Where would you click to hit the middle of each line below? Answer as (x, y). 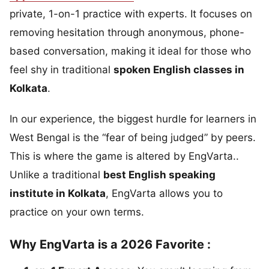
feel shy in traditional (62, 69)
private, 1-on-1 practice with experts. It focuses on (131, 14)
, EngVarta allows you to (164, 193)
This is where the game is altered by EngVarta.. (124, 156)
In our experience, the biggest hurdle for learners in (133, 119)
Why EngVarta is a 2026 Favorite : (110, 244)
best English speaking (159, 174)
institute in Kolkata (58, 193)
